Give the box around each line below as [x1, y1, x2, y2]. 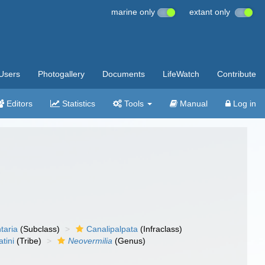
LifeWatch [163, 69, 199, 79]
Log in [231, 99, 256, 108]
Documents [102, 69, 145, 79]
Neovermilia [68, 236, 113, 245]
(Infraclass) [138, 224, 183, 234]
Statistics [60, 99, 95, 108]
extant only [189, 7, 235, 17]
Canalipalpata [86, 224, 138, 234]
